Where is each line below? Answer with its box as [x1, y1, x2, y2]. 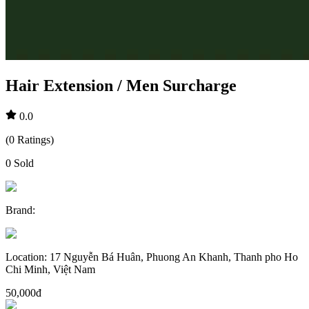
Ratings [17, 133, 50, 146]
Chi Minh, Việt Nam [6, 263, 95, 275]
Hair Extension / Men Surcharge [6, 76, 237, 94]
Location [6, 250, 44, 263]
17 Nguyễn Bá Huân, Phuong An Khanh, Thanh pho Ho [50, 250, 298, 263]
